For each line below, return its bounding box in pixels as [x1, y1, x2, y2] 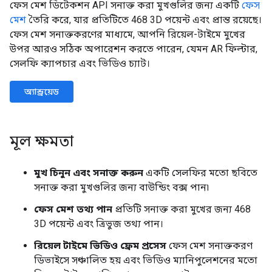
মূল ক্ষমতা [10, 132, 73, 151]
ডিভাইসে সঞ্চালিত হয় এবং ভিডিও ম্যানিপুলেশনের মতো [34, 254, 257, 266]
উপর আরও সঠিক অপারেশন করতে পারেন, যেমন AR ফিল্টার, [10, 42, 257, 55]
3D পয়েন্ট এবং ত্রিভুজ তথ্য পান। [34, 217, 163, 229]
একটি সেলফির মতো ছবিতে [143, 166, 257, 178]
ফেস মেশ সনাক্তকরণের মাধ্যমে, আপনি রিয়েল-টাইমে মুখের [10, 28, 245, 40]
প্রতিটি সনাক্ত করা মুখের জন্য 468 [112, 203, 251, 215]
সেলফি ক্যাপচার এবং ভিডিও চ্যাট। [10, 57, 150, 69]
